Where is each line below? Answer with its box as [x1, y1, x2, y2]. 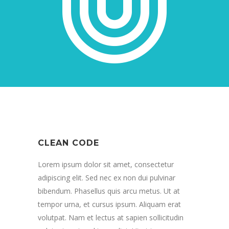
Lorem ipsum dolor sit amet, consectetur [38, 159, 174, 169]
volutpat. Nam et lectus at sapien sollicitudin [38, 213, 184, 222]
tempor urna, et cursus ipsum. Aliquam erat [38, 199, 181, 209]
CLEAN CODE [38, 138, 99, 148]
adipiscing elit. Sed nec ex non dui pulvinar [38, 173, 175, 182]
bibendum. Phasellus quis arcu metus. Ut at [38, 186, 180, 196]
